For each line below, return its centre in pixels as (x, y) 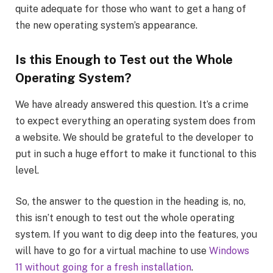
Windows (229, 251)
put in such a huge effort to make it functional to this (136, 154)
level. (27, 170)
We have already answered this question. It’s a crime (132, 104)
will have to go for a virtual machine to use (112, 251)
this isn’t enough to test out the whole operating (125, 218)
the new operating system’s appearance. (106, 25)
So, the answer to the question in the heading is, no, (130, 202)
